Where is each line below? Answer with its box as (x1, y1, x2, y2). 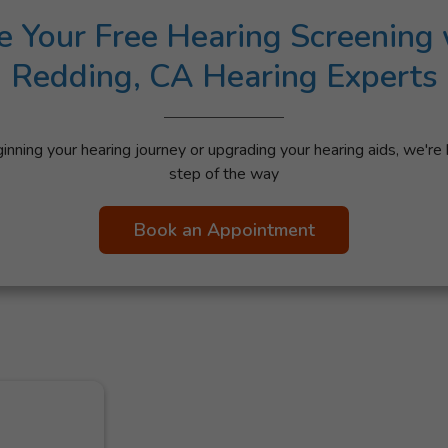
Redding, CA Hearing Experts (10, 55, 438, 98)
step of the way (169, 163, 279, 185)
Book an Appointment (133, 218, 315, 242)
